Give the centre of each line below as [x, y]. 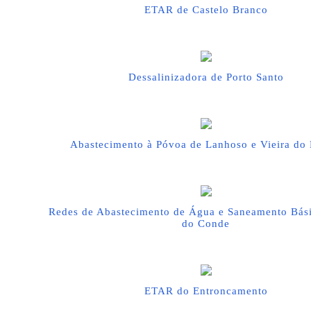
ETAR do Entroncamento [206, 291]
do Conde [206, 224]
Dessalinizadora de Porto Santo [206, 77]
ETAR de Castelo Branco [206, 10]
